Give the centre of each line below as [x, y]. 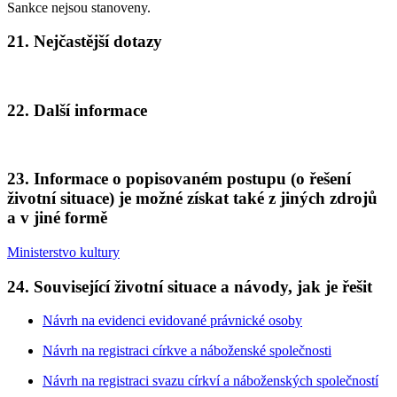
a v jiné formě [57, 218]
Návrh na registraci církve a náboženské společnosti [187, 351]
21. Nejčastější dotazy [85, 42]
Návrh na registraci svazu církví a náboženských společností [210, 381]
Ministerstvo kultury [63, 252]
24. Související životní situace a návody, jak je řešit [190, 286]
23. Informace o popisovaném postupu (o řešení [179, 179]
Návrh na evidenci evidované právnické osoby [172, 321]
